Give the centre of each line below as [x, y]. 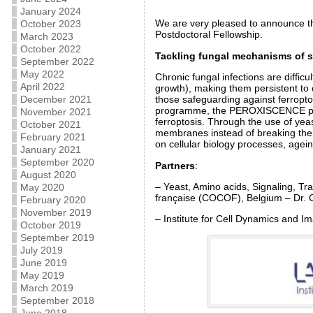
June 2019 [43, 263]
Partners [175, 165]
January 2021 [50, 150]
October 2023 [50, 24]
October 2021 [50, 124]
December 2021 [56, 99]
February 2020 [53, 200]
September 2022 [57, 61]
